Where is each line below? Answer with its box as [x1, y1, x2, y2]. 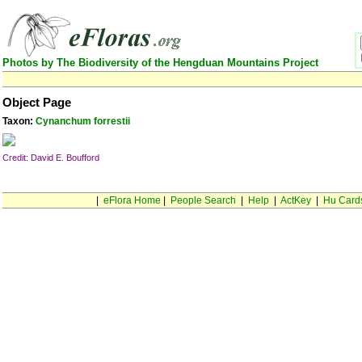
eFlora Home [103, 195, 161, 206]
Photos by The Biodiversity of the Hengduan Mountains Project [2, 57, 318, 69]
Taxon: [2, 116, 36, 127]
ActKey [280, 195, 311, 206]
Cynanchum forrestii [36, 116, 130, 127]
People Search [170, 195, 236, 206]
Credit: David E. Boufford [2, 153, 99, 162]
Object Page [2, 96, 71, 109]
